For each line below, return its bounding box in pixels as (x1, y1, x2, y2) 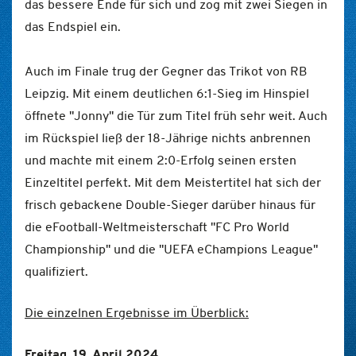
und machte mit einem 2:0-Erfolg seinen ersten (25, 152, 296, 168)
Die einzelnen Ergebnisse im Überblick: (25, 304, 249, 321)
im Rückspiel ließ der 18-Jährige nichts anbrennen (25, 130, 311, 146)
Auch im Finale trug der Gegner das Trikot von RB (25, 63, 308, 79)
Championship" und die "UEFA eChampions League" (25, 241, 318, 257)
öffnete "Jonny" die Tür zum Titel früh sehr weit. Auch (25, 107, 327, 124)
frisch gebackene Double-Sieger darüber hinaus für (25, 196, 315, 213)
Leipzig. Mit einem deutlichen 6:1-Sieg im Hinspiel (25, 85, 309, 102)
